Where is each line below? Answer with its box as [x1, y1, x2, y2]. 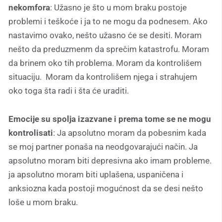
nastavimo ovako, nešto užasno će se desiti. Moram [8, 30, 202, 40]
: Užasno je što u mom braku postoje [50, 2, 187, 12]
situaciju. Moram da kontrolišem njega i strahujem [8, 71, 197, 82]
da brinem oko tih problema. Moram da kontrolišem [8, 57, 202, 68]
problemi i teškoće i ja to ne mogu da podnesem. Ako [8, 16, 208, 26]
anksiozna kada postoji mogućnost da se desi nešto [8, 183, 203, 194]
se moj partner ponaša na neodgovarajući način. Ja [8, 142, 198, 152]
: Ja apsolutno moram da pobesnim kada [53, 128, 206, 138]
